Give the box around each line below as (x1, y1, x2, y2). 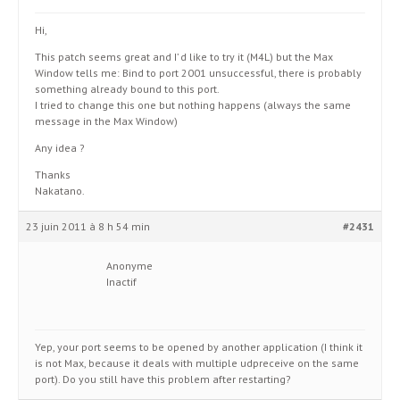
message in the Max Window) (35, 114, 178, 128)
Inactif (106, 275, 137, 288)
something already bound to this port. (35, 82, 220, 96)
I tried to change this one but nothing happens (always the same (35, 98, 351, 112)
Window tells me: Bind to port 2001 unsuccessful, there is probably (35, 66, 362, 79)
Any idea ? (35, 141, 85, 154)
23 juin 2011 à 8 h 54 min (26, 220, 150, 233)
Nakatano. (35, 184, 85, 197)
